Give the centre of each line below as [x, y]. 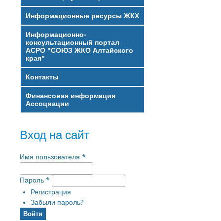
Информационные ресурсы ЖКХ [82, 16]
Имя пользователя [51, 157]
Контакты [42, 77]
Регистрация [51, 192]
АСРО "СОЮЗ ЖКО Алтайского [79, 50]
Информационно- [56, 34]
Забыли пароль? [57, 202]
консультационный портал [73, 42]
